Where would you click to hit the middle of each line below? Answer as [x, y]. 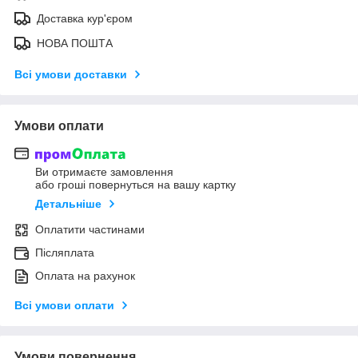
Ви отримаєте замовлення [104, 172]
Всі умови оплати [64, 306]
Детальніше [68, 204]
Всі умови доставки [71, 74]
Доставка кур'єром [85, 18]
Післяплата [65, 253]
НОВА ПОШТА [75, 43]
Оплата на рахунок [85, 276]
